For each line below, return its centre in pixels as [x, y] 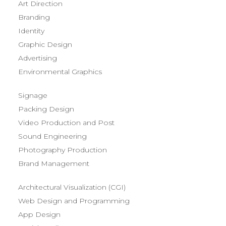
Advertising [38, 58]
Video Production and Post [66, 123]
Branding [34, 17]
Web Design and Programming [74, 201]
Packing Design [46, 109]
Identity [31, 31]
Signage [33, 95]
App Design [39, 214]
